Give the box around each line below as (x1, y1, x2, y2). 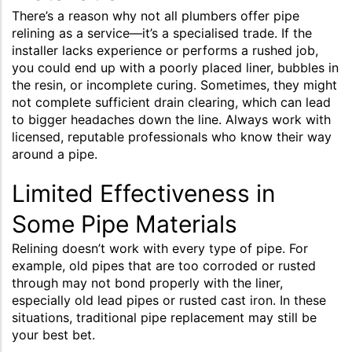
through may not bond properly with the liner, (12, 274, 283, 291)
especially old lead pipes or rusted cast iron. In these (12, 291, 326, 308)
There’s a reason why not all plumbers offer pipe (12, 7, 299, 24)
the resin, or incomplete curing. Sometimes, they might (12, 76, 337, 93)
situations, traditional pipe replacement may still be (12, 309, 317, 325)
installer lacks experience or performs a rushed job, (12, 42, 318, 58)
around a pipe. (12, 145, 97, 162)
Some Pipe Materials (12, 209, 237, 238)
